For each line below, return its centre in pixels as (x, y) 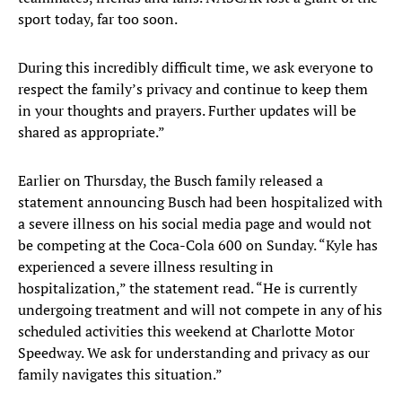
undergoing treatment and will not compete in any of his (200, 310)
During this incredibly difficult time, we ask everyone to (196, 68)
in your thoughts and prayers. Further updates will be (187, 111)
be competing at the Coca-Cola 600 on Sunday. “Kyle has (198, 245)
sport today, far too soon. (98, 19)
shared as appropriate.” (92, 132)
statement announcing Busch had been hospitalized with (200, 202)
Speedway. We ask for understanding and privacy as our (194, 353)
